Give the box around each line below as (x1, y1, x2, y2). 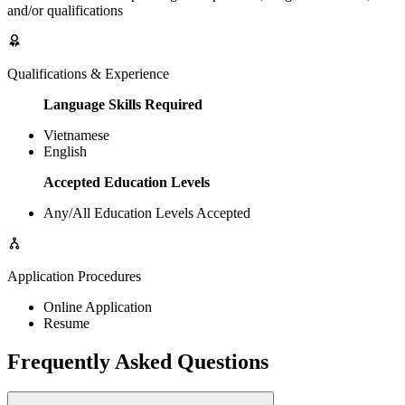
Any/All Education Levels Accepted (43, 204, 250, 221)
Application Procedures (7, 268, 141, 284)
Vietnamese (43, 127, 109, 143)
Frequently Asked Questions (7, 349, 268, 373)
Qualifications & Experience (7, 65, 169, 81)
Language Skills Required (43, 96, 202, 112)
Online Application (43, 298, 152, 315)
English (43, 143, 87, 159)
